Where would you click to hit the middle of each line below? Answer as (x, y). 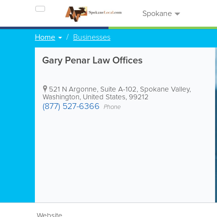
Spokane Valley (165, 89)
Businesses (92, 37)
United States (104, 97)
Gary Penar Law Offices (92, 60)
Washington (61, 97)
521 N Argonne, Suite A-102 (93, 89)
